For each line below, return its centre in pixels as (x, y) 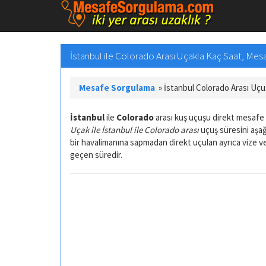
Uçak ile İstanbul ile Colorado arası (134, 129)
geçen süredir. (96, 154)
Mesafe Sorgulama (117, 87)
